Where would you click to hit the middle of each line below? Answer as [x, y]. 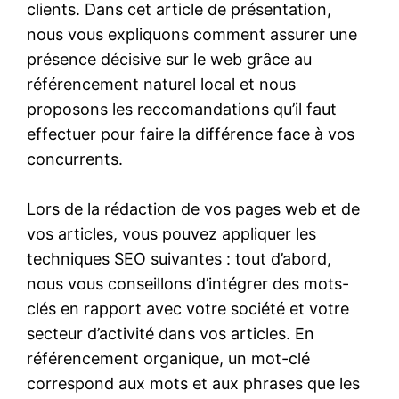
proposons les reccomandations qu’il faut [182, 109]
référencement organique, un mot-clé [169, 358]
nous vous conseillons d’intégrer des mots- [188, 283]
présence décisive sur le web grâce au [170, 59]
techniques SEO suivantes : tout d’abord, [179, 258]
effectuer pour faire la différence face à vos [191, 134]
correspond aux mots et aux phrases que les [194, 383]
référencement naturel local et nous [162, 84]
